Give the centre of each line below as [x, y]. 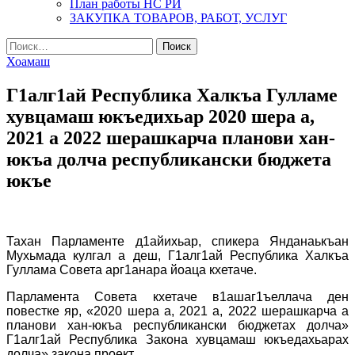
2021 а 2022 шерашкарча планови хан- [171, 137]
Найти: [25, 44]
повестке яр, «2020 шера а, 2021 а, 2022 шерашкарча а [177, 311]
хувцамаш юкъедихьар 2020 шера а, [160, 116]
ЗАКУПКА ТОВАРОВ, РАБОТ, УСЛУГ [178, 18]
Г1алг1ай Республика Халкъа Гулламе [172, 95]
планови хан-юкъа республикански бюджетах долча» [177, 325]
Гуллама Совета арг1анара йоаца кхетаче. [132, 269]
